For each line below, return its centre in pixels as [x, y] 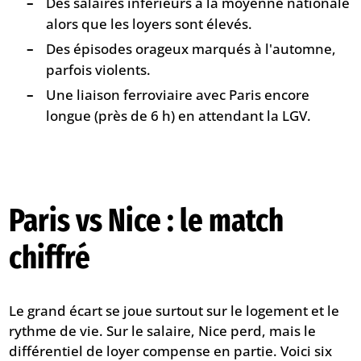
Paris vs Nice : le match [147, 221]
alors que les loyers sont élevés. [149, 23]
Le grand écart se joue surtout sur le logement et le [174, 311]
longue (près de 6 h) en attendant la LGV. [179, 115]
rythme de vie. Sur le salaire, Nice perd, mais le [163, 331]
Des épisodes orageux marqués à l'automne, [191, 48]
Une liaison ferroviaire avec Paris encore [178, 94]
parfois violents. [99, 69]
